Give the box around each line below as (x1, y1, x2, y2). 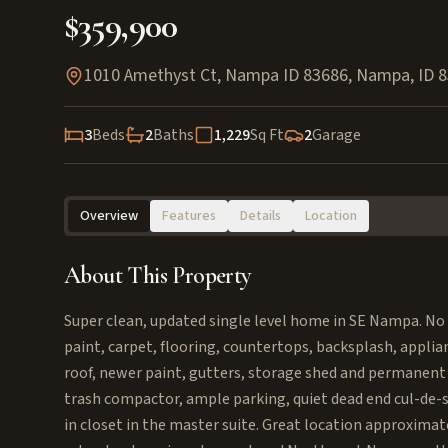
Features (162, 206, 216, 226)
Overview (80, 206, 138, 226)
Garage (312, 124, 361, 146)
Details (240, 206, 281, 226)
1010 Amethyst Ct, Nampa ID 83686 (84, 63, 348, 88)
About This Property (64, 261, 251, 290)
